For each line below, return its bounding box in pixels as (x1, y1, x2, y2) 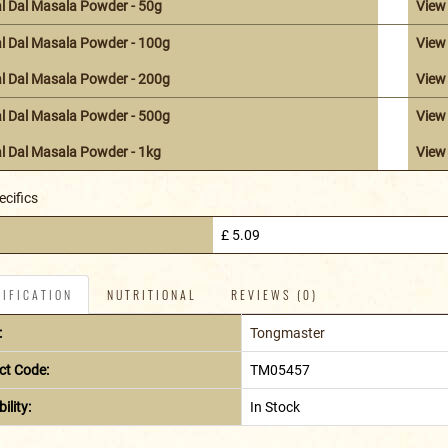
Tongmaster (249, 325, 325, 342)
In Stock (249, 399, 300, 416)
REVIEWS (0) (230, 286, 318, 304)
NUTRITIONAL (106, 286, 197, 304)
